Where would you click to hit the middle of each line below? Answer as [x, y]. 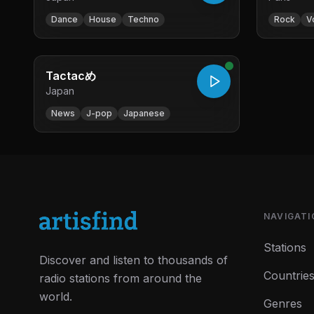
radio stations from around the [121, 279]
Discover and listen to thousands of [134, 260]
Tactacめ [71, 76]
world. [56, 297]
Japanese [144, 113]
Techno [143, 19]
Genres [283, 303]
